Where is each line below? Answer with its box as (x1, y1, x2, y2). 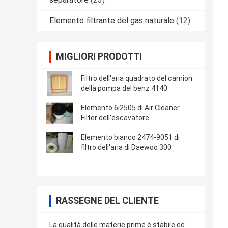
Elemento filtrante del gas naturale (49, 16, 174, 26)
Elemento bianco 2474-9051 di (81, 133, 180, 142)
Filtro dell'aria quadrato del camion (81, 74, 192, 83)
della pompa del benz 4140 (81, 84, 167, 93)
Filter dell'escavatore (81, 113, 149, 122)
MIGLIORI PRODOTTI (56, 51, 142, 62)
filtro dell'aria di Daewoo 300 (81, 143, 172, 152)
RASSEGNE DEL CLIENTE (56, 195, 159, 206)
